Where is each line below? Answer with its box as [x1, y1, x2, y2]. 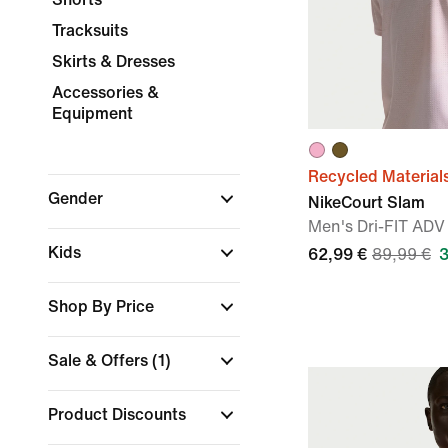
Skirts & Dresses [52, 53, 175, 70]
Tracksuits [52, 22, 128, 39]
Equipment [52, 105, 133, 122]
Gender [48, 190, 107, 207]
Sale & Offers [48, 352, 152, 369]
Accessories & [52, 84, 159, 101]
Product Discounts [48, 406, 190, 423]
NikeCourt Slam [308, 194, 425, 211]
